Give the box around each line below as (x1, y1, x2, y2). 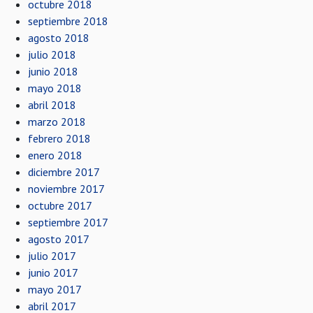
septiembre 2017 (28, 215, 108, 229)
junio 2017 (28, 265, 78, 279)
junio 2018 (28, 64, 78, 78)
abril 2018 (28, 98, 76, 112)
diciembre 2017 (28, 165, 100, 179)
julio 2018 (28, 48, 76, 61)
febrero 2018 (28, 131, 91, 145)
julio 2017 (28, 249, 76, 263)
